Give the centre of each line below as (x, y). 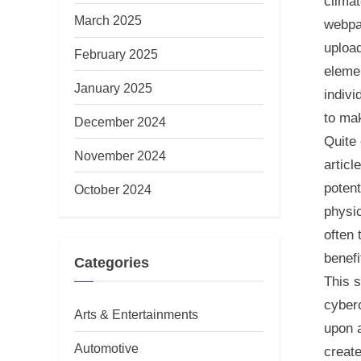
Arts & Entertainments (136, 315)
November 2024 (120, 155)
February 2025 (116, 54)
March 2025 (108, 21)
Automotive (106, 349)
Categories (112, 262)
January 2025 (113, 87)
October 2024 (113, 189)
